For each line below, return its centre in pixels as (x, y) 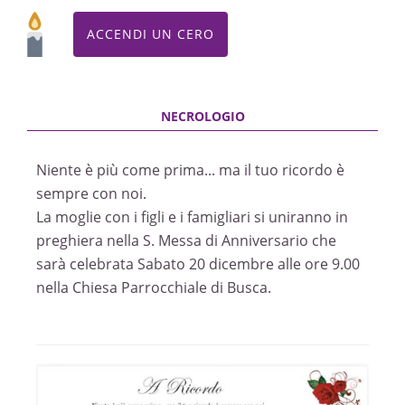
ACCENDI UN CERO (151, 34)
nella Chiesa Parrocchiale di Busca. (154, 287)
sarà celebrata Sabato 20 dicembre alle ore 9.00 (198, 264)
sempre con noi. (91, 193)
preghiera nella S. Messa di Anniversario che (186, 240)
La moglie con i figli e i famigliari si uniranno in (192, 217)
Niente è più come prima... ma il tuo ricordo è (190, 170)
